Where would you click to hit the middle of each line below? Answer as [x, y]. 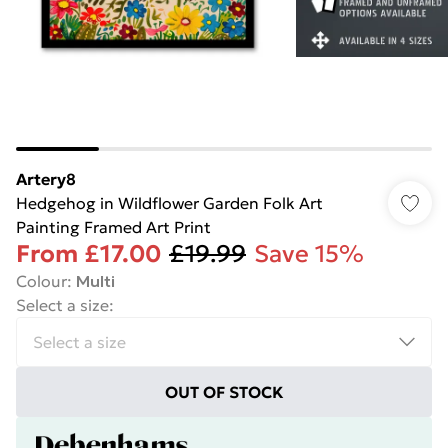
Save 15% [309, 254]
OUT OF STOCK [224, 392]
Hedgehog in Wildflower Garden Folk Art [169, 203]
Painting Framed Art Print [113, 227]
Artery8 [46, 179]
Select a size [62, 305]
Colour [41, 281]
